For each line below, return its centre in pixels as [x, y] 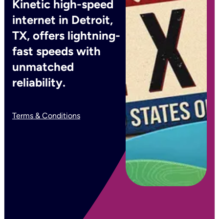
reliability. [39, 82]
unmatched [43, 67]
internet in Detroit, [63, 20]
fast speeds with [56, 51]
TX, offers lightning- [66, 35]
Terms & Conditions [46, 116]
